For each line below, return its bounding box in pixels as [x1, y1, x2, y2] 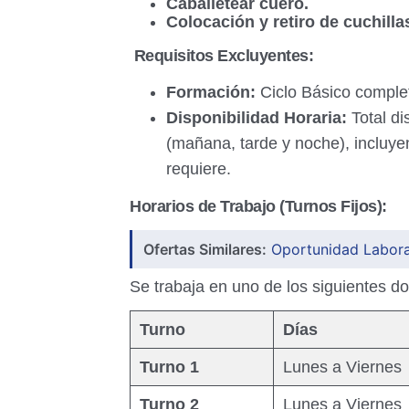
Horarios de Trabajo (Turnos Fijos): [130, 197, 387, 215]
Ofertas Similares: [143, 240, 267, 258]
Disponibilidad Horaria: [166, 109, 347, 127]
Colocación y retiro [166, 13, 315, 31]
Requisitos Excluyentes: [130, 47, 313, 65]
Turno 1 [140, 358, 199, 376]
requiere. [166, 160, 231, 178]
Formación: [166, 83, 256, 101]
